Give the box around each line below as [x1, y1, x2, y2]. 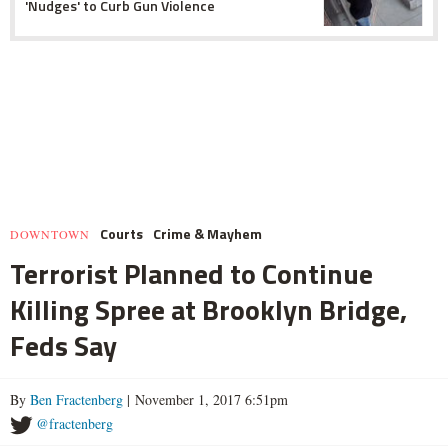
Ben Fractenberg [30, 389, 123, 409]
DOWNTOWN [10, 225, 90, 242]
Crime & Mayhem [153, 222, 262, 244]
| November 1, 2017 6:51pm [123, 389, 288, 409]
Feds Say [10, 323, 117, 367]
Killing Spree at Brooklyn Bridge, [10, 287, 407, 331]
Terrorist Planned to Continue [10, 251, 373, 295]
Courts [100, 222, 143, 244]
